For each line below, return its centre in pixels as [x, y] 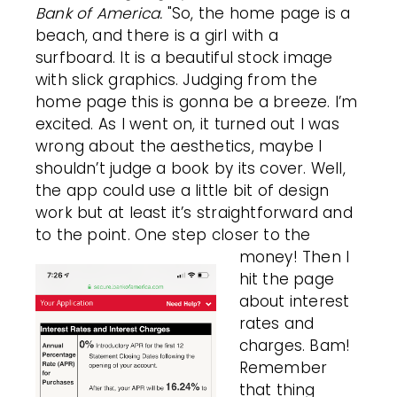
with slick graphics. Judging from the [176, 80]
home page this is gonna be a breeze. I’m [197, 102]
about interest [294, 302]
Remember [283, 368]
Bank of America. [99, 14]
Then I [326, 257]
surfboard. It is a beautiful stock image [184, 58]
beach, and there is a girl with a [157, 36]
